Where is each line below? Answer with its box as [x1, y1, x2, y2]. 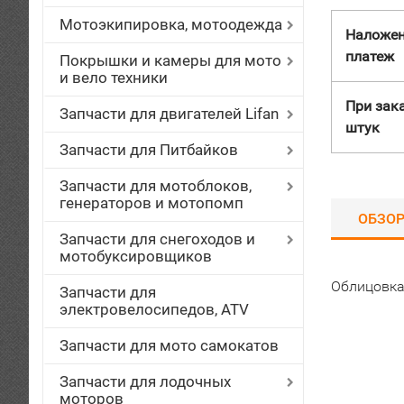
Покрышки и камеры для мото [60, 51, 281, 69]
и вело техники [60, 69, 168, 87]
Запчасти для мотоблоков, [60, 177, 252, 195]
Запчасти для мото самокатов [60, 336, 279, 354]
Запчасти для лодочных [60, 372, 231, 390]
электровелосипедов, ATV [60, 300, 249, 318]
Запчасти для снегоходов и [60, 230, 255, 248]
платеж [345, 48, 394, 65]
